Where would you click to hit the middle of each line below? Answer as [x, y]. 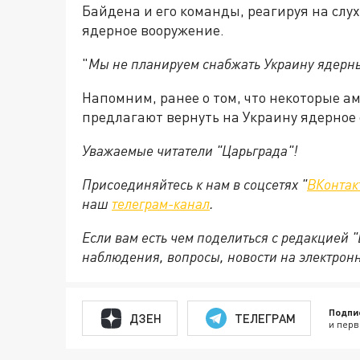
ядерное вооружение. [153, 30]
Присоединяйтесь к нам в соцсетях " [194, 184]
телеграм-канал [161, 204]
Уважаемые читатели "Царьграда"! [190, 151]
